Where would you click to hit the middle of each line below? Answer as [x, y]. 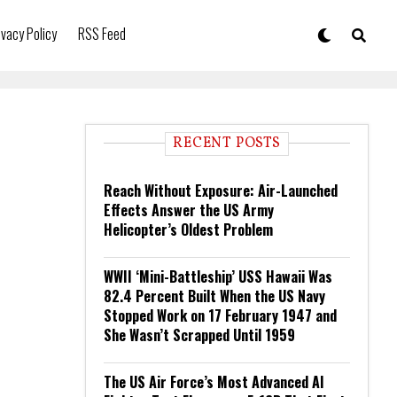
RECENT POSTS [227, 144]
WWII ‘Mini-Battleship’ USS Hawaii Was [218, 276]
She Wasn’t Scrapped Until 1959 [199, 335]
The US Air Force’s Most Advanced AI [214, 382]
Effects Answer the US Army [189, 210]
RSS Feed [102, 34]
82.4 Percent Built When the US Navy [214, 296]
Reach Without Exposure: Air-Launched [221, 191]
